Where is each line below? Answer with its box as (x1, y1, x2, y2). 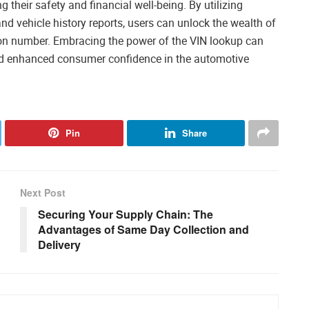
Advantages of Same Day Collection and (38, 221, 249, 238)
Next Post (20, 186, 66, 200)
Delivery (38, 237, 81, 253)
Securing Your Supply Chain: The (38, 206, 213, 223)
